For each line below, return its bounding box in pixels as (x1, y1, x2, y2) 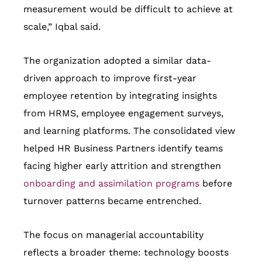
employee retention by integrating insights (23, 90, 217, 102)
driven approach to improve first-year (23, 73, 196, 84)
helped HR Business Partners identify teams (23, 143, 223, 154)
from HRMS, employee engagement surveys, (23, 108, 223, 119)
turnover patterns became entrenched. (23, 195, 201, 207)
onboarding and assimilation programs (23, 178, 199, 189)
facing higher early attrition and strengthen (23, 160, 221, 172)
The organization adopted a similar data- (23, 55, 211, 67)
